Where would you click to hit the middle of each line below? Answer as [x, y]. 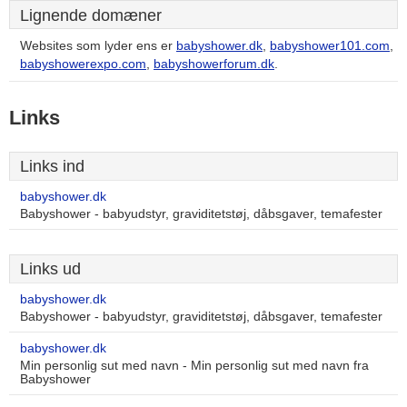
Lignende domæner [91, 15]
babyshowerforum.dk [214, 64]
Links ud [50, 269]
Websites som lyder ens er [98, 46]
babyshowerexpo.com [83, 64]
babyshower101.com [330, 46]
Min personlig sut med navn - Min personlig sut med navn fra [194, 366]
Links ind [52, 166]
